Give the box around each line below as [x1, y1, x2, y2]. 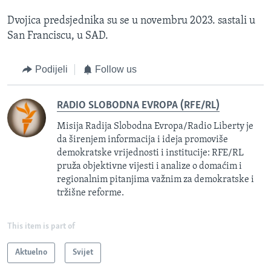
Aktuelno [15, 247, 47, 257]
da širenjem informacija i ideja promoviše [57, 134, 228, 145]
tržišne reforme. [57, 188, 124, 198]
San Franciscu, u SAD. [7, 30, 108, 42]
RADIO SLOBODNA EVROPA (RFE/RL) [57, 99, 220, 111]
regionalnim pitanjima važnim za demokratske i [57, 174, 254, 184]
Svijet [73, 247, 93, 257]
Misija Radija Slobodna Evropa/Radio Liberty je [57, 121, 253, 131]
